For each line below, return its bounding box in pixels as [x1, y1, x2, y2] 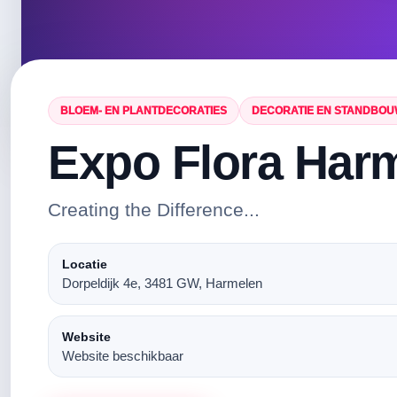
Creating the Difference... [48, 199, 260, 220]
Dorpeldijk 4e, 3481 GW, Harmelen [62, 276, 262, 291]
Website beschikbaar [62, 348, 183, 363]
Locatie [62, 257, 107, 271]
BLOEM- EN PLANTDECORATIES [60, 105, 227, 117]
